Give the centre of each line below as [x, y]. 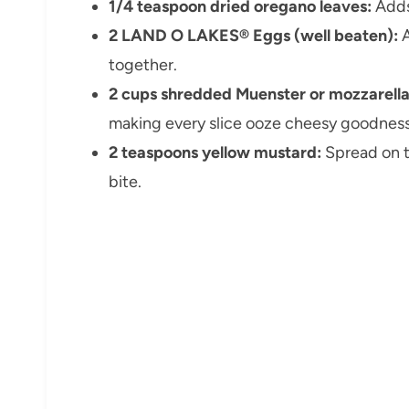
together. [143, 65]
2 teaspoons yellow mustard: [215, 153]
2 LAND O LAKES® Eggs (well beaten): [253, 36]
